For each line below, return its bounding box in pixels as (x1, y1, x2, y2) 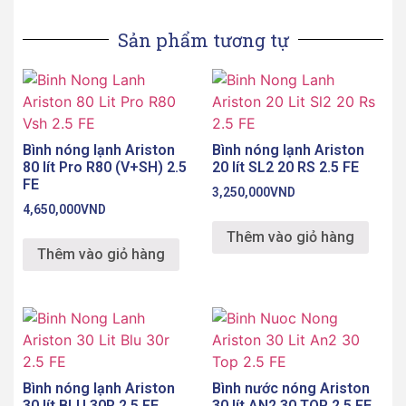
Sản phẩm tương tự (117, 27, 289, 52)
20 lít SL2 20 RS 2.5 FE (212, 158, 359, 176)
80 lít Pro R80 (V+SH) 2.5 (23, 158, 187, 176)
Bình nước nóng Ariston (212, 380, 370, 398)
